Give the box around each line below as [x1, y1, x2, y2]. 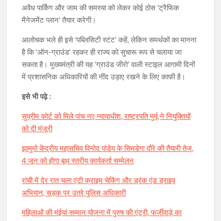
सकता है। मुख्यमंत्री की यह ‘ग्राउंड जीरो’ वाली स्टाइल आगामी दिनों [22, 61, 195, 69]
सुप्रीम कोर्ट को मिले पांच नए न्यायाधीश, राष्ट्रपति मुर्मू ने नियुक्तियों [22, 113, 191, 121]
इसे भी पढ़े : [22, 93, 54, 101]
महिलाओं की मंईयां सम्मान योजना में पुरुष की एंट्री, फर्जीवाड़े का [22, 209, 182, 217]
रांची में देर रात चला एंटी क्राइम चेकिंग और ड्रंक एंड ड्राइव [22, 177, 176, 185]
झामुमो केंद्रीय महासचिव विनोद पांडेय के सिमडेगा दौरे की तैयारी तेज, [22, 145, 194, 153]
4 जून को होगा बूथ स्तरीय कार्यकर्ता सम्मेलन [22, 157, 134, 165]
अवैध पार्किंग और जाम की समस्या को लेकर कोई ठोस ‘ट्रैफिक [22, 4, 180, 12]
